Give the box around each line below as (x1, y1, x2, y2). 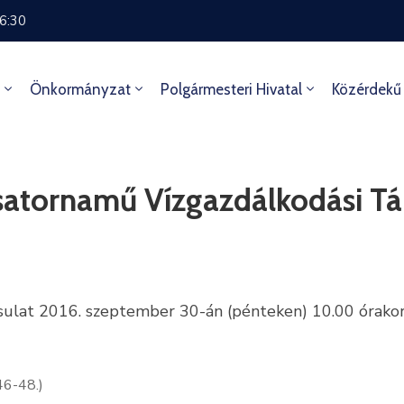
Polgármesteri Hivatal (160, 80, 302, 98)
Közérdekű (331, 80, 401, 98)
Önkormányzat (29, 80, 131, 98)
